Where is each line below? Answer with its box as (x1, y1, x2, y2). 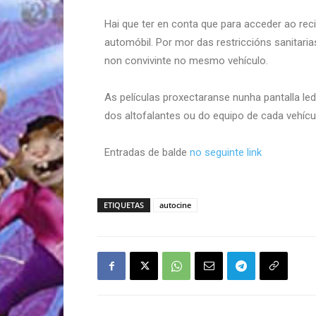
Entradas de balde (104, 145, 190, 159)
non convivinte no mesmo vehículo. (104, 54, 268, 67)
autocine (159, 199, 191, 210)
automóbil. (104, 35, 156, 49)
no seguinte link (190, 145, 262, 159)
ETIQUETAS (104, 199, 144, 210)
